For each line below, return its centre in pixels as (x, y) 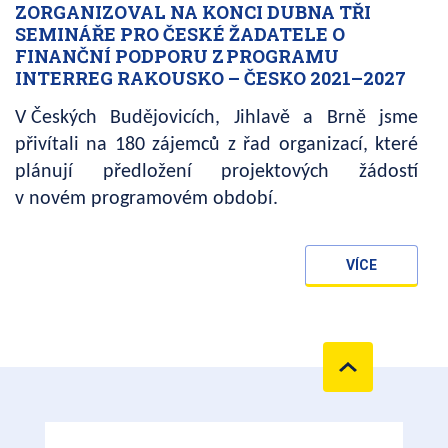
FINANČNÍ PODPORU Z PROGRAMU (177, 56)
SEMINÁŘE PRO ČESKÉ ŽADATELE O (180, 34)
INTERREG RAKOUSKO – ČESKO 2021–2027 (210, 78)
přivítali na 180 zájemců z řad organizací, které (216, 145)
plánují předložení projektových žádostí (216, 172)
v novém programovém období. (146, 199)
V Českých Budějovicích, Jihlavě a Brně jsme (216, 118)
